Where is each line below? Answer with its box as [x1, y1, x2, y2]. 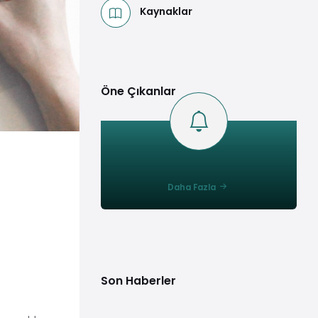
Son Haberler [101, 272, 176, 289]
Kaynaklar [140, 4, 192, 18]
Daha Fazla [168, 181, 216, 193]
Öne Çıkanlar [101, 82, 176, 99]
